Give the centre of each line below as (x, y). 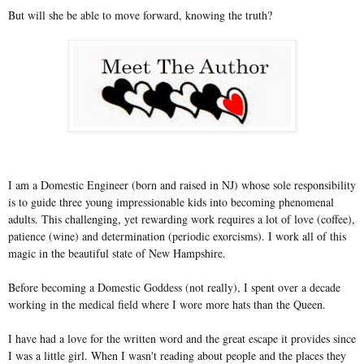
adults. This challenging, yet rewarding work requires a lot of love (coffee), (182, 219)
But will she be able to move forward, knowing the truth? (140, 15)
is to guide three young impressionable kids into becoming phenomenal (171, 201)
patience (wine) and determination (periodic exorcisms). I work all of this (177, 236)
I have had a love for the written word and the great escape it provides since (182, 338)
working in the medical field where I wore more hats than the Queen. (167, 304)
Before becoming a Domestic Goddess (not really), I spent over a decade (174, 287)
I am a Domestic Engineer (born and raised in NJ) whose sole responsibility (182, 184)
